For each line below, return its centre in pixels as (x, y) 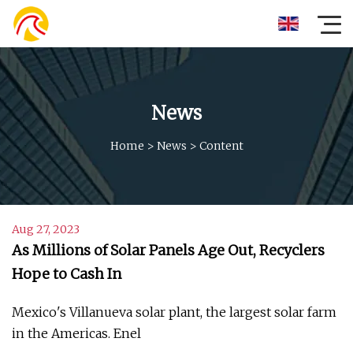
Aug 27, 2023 (46, 229)
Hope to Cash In (67, 274)
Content (221, 145)
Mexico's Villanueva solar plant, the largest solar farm (174, 312)
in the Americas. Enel (76, 333)
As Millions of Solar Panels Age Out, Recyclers (168, 250)
